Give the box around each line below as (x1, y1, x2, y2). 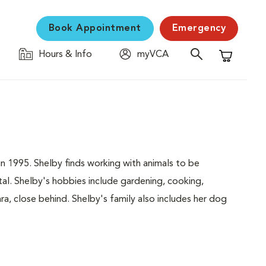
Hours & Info (39, 50, 92, 59)
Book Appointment (48, 24, 141, 33)
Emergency (172, 24, 226, 33)
